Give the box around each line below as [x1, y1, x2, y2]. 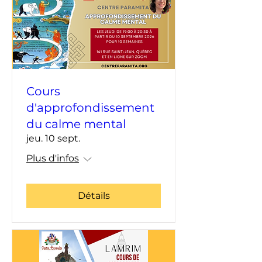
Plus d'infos [26, 152, 79, 164]
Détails [77, 189, 110, 201]
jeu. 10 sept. [26, 132, 80, 144]
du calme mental [26, 116, 126, 131]
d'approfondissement [26, 100, 154, 115]
